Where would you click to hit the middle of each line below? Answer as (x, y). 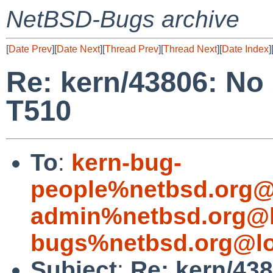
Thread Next (190, 49)
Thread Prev (132, 49)
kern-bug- (126, 162)
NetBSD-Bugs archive (123, 19)
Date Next (78, 49)
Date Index (245, 49)
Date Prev (30, 49)
